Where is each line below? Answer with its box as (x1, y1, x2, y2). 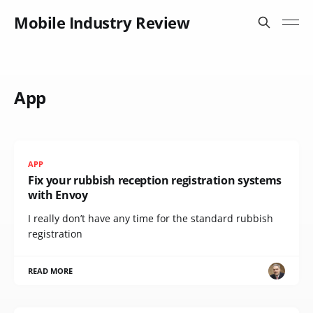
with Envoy (28, 187, 88, 203)
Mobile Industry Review (14, 12, 190, 33)
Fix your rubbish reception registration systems (28, 173, 282, 188)
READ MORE (28, 265, 73, 276)
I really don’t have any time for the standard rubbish (28, 212, 273, 225)
